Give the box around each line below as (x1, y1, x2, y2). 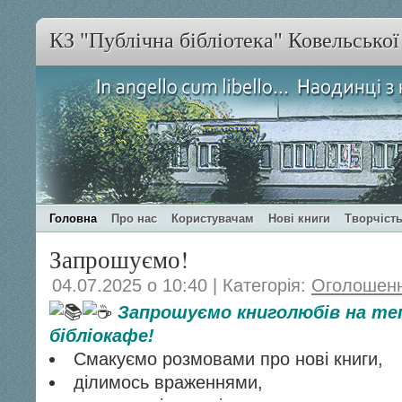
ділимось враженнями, (74, 372, 264, 392)
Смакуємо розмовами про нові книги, (74, 349, 384, 369)
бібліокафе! (49, 326, 154, 345)
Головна (49, 212, 97, 225)
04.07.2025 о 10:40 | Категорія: (52, 275, 311, 295)
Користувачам (171, 212, 254, 225)
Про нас (111, 212, 157, 225)
